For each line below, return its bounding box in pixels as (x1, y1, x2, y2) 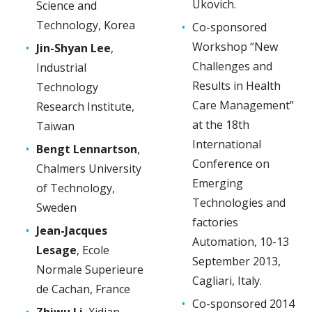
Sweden (36, 199, 77, 215)
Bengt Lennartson (36, 141, 137, 157)
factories (192, 214, 238, 230)
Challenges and (192, 58, 272, 74)
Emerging (192, 175, 243, 191)
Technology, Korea (36, 17, 135, 33)
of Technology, (36, 180, 115, 196)
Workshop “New (192, 38, 278, 54)
